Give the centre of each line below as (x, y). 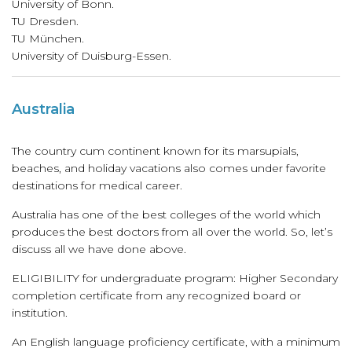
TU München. (48, 38)
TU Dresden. (45, 21)
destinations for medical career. (97, 185)
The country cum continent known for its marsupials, (155, 151)
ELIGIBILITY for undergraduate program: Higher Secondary (175, 278)
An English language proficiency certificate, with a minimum (176, 342)
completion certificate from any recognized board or (156, 295)
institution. (40, 313)
